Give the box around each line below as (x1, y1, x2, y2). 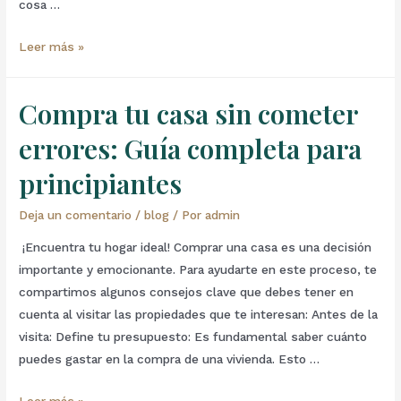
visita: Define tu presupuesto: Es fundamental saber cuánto (19, 328, 368, 344)
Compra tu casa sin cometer (19, 96, 358, 132)
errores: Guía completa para (19, 131, 363, 167)
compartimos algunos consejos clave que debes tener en (19, 284, 354, 299)
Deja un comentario (19, 208, 132, 223)
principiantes (19, 166, 183, 202)
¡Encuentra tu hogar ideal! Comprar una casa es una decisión (19, 239, 372, 254)
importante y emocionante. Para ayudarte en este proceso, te (19, 261, 378, 277)
